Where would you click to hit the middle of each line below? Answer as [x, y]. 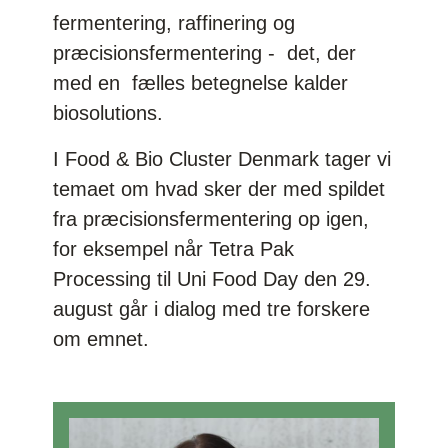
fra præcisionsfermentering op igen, [211, 218]
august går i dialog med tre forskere [212, 308]
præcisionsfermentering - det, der [205, 52]
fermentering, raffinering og [174, 22]
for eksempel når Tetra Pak [174, 248]
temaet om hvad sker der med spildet [219, 188]
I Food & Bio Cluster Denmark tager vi [222, 158]
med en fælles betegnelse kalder [201, 82]
